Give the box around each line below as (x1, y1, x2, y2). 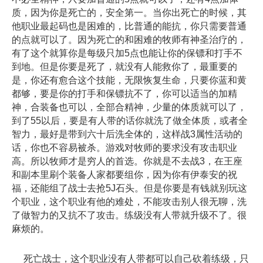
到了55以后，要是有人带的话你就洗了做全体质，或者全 (12, 116, 248, 126)
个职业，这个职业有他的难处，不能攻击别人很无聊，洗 (12, 197, 247, 207)
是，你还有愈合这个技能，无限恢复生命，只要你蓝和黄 (12, 75, 247, 86)
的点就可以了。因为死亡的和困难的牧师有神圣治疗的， (12, 35, 247, 45)
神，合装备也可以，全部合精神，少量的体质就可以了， (12, 102, 247, 113)
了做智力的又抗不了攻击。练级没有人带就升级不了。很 (12, 210, 247, 221)
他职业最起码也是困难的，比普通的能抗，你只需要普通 (12, 21, 247, 32)
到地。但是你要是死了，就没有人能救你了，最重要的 (12, 62, 237, 72)
